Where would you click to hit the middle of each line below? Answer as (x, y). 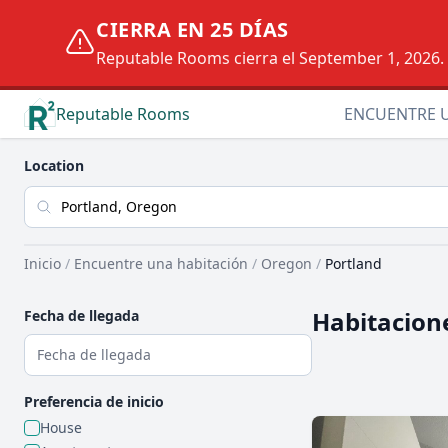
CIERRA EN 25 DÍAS (192, 29)
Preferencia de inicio (94, 401)
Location (54, 165)
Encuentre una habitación (161, 263)
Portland (353, 263)
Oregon (286, 263)
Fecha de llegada (81, 315)
